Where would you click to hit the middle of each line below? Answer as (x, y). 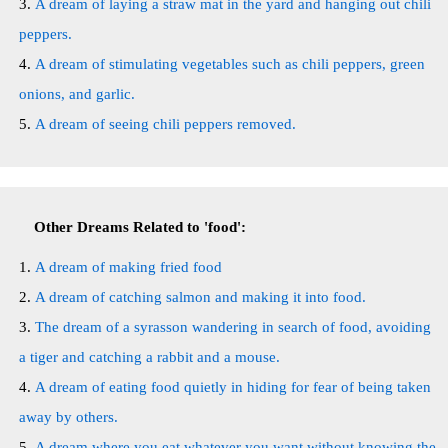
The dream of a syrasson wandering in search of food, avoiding (233, 327)
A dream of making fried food (128, 267)
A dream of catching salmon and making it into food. (200, 297)
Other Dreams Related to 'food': (140, 227)
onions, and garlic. (77, 94)
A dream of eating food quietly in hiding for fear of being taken (233, 387)
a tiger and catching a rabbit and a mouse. (149, 357)
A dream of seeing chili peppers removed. (165, 124)
